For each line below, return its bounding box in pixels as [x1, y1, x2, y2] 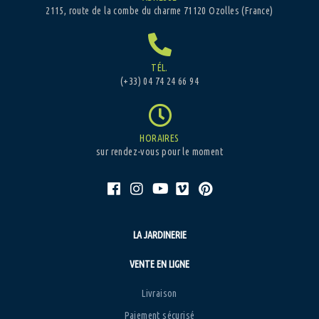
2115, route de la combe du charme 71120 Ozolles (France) [46, 4, 273, 16]
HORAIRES [140, 132, 179, 144]
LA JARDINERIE [132, 229, 187, 241]
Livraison [142, 287, 177, 299]
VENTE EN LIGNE [130, 258, 189, 270]
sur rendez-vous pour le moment [96, 145, 223, 157]
